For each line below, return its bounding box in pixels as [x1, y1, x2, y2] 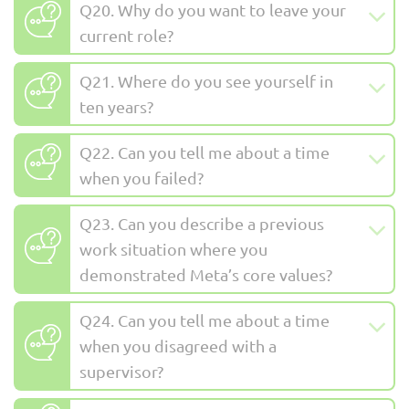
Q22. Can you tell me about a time [79, 142, 330, 162]
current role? [79, 25, 173, 45]
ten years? [79, 96, 153, 116]
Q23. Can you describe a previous [79, 213, 324, 233]
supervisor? [79, 361, 163, 381]
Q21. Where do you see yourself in [79, 70, 333, 90]
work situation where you [79, 238, 267, 258]
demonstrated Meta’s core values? [79, 264, 332, 284]
